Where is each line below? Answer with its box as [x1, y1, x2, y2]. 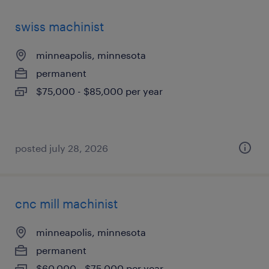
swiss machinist [15, 19, 104, 34]
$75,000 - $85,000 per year [36, 85, 163, 97]
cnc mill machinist [15, 196, 118, 211]
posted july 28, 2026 [15, 142, 108, 154]
